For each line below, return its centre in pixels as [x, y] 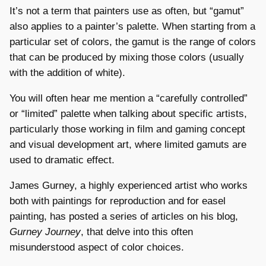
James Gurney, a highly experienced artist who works [129, 185]
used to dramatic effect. [62, 160]
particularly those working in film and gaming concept [127, 129]
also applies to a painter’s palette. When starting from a [132, 27]
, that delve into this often [137, 232]
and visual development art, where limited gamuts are [128, 145]
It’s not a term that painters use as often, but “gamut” [127, 11]
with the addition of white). [67, 73]
